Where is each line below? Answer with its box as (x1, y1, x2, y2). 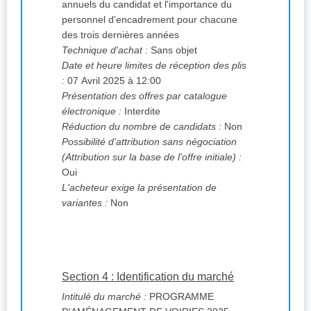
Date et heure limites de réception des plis (62, 60, 246, 72)
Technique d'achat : (62, 44, 148, 56)
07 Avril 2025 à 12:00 (65, 75, 161, 87)
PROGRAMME (146, 291, 214, 303)
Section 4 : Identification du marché (62, 271, 234, 283)
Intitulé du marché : (62, 291, 146, 303)
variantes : (62, 197, 108, 209)
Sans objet (148, 44, 197, 56)
